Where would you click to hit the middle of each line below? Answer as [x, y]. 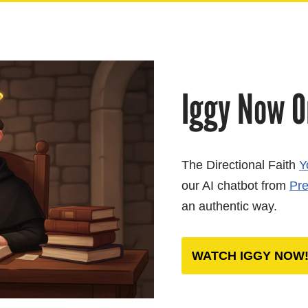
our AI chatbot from [235, 185]
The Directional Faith [240, 165]
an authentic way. [229, 206]
